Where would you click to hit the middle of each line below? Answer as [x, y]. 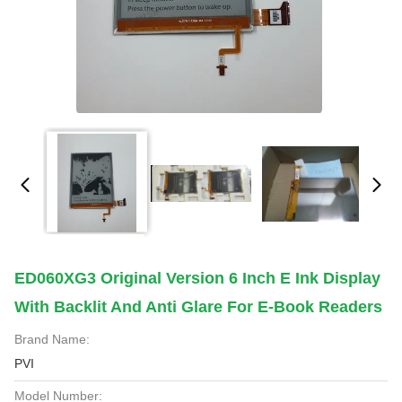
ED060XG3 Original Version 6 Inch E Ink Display [197, 278]
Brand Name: [52, 339]
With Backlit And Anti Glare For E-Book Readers [198, 307]
